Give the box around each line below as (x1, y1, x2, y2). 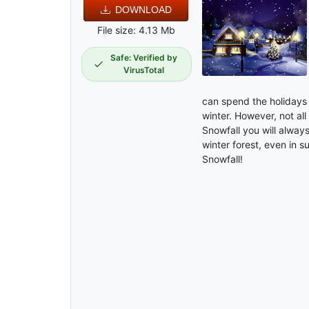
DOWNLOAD (114, 4, 172, 16)
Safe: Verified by (110, 52, 177, 63)
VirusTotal (123, 65, 164, 76)
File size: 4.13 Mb (97, 24, 176, 37)
